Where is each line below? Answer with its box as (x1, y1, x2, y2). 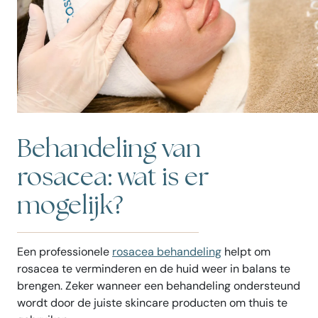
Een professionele (17, 243, 112, 259)
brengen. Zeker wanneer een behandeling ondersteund (17, 278, 300, 293)
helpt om (221, 243, 270, 259)
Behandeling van (17, 136, 201, 163)
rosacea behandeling (112, 243, 221, 259)
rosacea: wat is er (17, 164, 209, 191)
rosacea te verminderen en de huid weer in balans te (17, 261, 290, 276)
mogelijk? (17, 192, 124, 219)
